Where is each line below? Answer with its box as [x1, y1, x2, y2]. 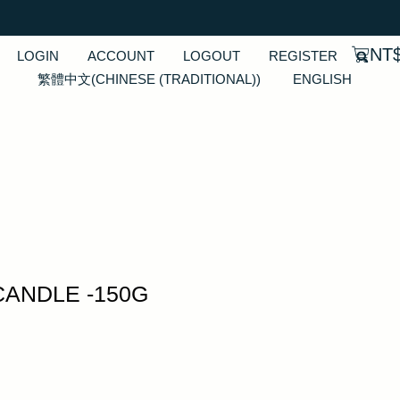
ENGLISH [293, 71, 353, 87]
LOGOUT [183, 48, 241, 63]
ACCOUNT [87, 48, 155, 63]
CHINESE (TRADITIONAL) [95, 71, 256, 87]
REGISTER [269, 48, 338, 63]
